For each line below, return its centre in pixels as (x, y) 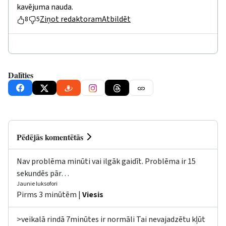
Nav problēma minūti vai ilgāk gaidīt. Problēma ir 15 (106, 162)
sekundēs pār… (43, 174)
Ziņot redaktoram (71, 19)
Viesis (93, 195)
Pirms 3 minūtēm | (49, 195)
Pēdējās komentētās (50, 137)
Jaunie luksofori (37, 184)
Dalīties (21, 75)
